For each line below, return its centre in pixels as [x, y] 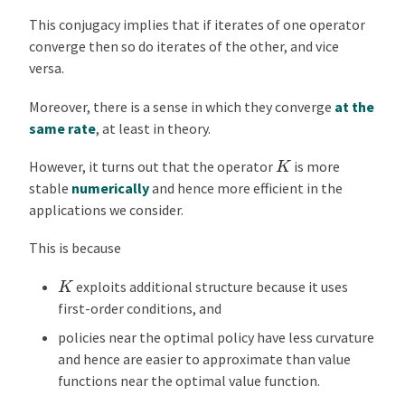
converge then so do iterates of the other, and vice [184, 47]
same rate [62, 128]
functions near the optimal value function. [189, 380]
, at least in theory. [153, 128]
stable [50, 188]
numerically [110, 188]
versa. [47, 68]
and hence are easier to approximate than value [204, 358]
